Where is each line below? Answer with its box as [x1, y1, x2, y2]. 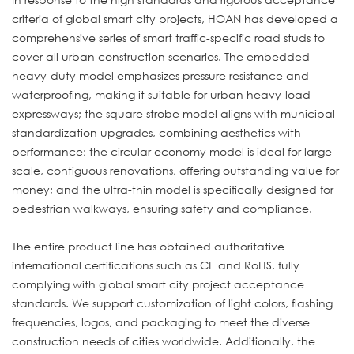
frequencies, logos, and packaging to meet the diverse [12, 314, 310, 330]
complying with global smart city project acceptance [12, 276, 304, 292]
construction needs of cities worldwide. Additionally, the [12, 333, 315, 348]
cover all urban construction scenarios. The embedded [12, 48, 310, 64]
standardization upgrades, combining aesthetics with [12, 124, 301, 140]
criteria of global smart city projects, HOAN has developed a [12, 10, 338, 26]
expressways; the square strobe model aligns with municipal [12, 105, 335, 121]
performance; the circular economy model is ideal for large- [12, 143, 336, 159]
